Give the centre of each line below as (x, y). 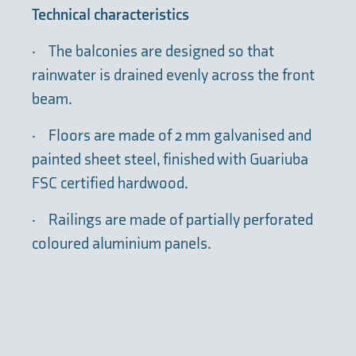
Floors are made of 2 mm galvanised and (180, 135)
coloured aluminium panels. (122, 244)
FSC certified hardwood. (110, 183)
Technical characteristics (110, 15)
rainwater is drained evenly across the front (173, 75)
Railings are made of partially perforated (181, 220)
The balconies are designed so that (161, 51)
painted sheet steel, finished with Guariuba (170, 159)
